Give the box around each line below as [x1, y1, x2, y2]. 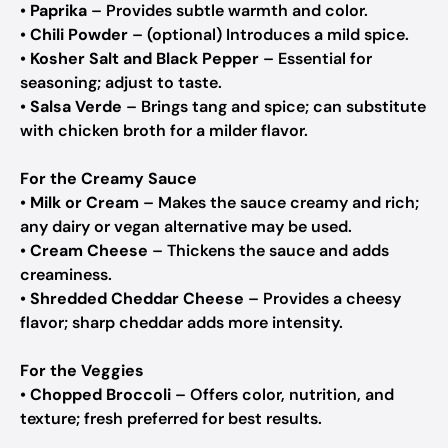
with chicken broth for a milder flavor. [20, 120, 308, 141]
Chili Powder [30, 24, 128, 45]
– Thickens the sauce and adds [148, 240, 389, 261]
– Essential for [259, 48, 372, 69]
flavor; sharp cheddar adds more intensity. [20, 312, 343, 333]
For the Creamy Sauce [20, 168, 197, 189]
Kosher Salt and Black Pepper [30, 48, 259, 69]
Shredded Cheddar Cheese [30, 288, 244, 309]
